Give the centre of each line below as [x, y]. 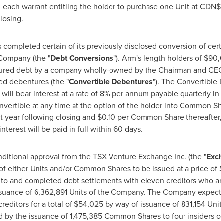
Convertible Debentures [110, 82]
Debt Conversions [82, 58]
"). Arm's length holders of [158, 58]
